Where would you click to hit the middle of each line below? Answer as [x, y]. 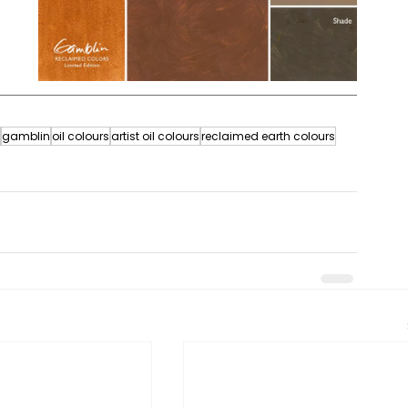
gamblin [26, 137]
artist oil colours [155, 137]
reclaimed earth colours [268, 137]
